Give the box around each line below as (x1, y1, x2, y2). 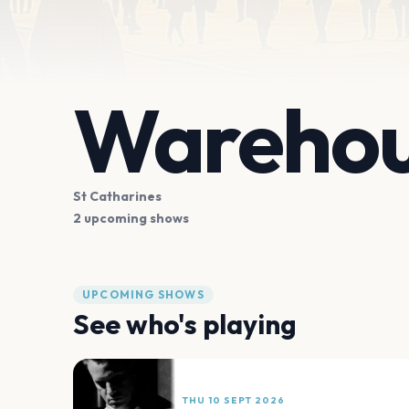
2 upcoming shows (73, 209, 189, 226)
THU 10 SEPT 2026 (183, 394, 285, 407)
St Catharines (73, 187, 162, 204)
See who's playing (73, 306, 297, 341)
